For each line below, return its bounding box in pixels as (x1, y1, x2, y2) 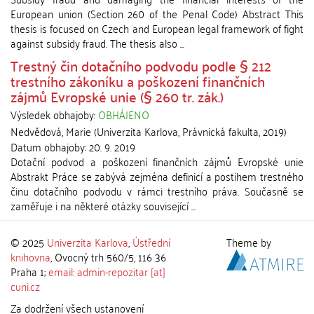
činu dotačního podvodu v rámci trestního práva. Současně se (11, 181, 303, 200)
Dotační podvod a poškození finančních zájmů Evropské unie (11, 151, 303, 171)
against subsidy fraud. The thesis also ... (11, 33, 184, 53)
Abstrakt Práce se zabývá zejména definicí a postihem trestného (11, 166, 303, 186)
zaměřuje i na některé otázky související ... (11, 196, 196, 215)
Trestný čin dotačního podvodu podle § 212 (11, 53, 271, 78)
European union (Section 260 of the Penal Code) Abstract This (11, 4, 303, 23)
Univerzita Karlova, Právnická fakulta (97, 121, 259, 141)
